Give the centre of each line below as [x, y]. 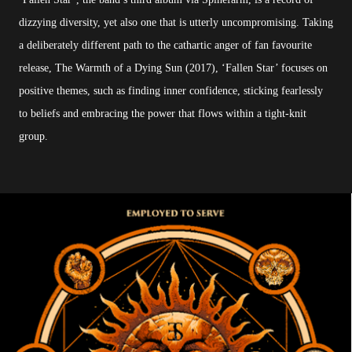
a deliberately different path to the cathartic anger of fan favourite [165, 45]
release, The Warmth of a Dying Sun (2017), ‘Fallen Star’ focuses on [173, 68]
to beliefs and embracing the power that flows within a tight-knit [163, 113]
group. [33, 136]
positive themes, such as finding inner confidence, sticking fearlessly [171, 90]
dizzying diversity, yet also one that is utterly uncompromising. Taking [176, 22]
